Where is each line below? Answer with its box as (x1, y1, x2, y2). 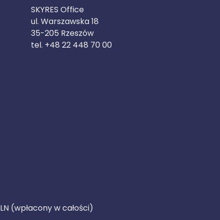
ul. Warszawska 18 (31, 16, 99, 27)
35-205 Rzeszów (31, 27, 94, 39)
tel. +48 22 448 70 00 (31, 39, 112, 51)
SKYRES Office (31, 4, 84, 15)
